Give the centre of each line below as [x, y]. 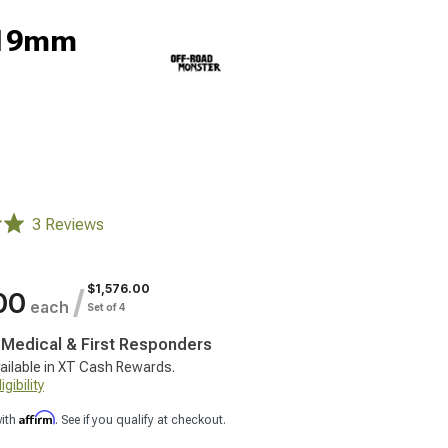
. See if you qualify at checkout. [140, 420]
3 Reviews [68, 224]
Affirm [37, 417]
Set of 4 [106, 307]
